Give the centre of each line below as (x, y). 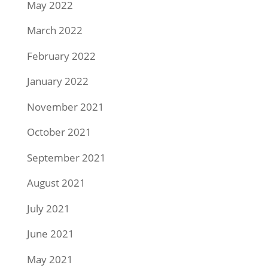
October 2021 (59, 132)
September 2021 (66, 157)
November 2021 (65, 106)
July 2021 (48, 208)
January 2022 (57, 81)
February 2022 (61, 56)
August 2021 (56, 183)
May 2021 (50, 259)
